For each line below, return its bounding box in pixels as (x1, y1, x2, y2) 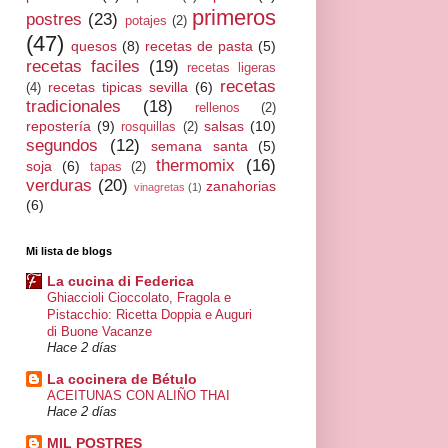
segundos (26, 135, 98, 155)
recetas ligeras (187, 60, 276, 75)
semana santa (151, 137, 248, 154)
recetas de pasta (145, 37, 253, 54)
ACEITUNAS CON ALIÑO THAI (47, 388, 230, 404)
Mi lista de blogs (26, 244, 112, 257)
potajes (124, 13, 167, 28)
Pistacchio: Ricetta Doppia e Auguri (47, 307, 252, 323)
